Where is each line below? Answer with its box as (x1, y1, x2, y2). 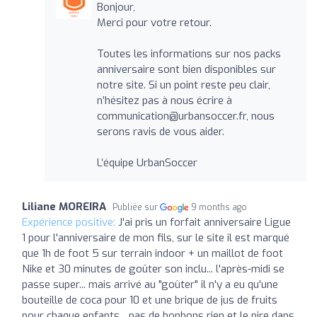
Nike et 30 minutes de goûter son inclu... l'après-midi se (22, 261, 284, 276)
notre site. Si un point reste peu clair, (96, 77, 270, 92)
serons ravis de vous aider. (96, 124, 224, 139)
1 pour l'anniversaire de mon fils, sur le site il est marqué (22, 230, 289, 245)
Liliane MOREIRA (22, 199, 106, 214)
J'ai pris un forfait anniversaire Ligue (118, 214, 291, 229)
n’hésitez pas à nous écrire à (96, 93, 232, 108)
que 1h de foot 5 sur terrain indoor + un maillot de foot (22, 246, 283, 260)
